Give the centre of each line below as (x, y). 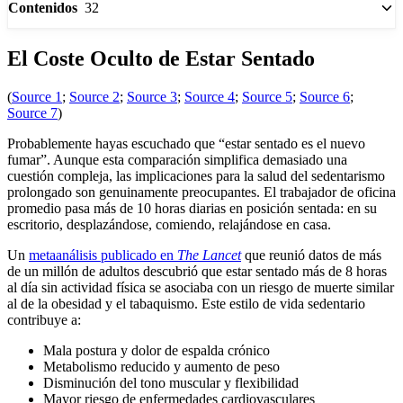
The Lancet (209, 255)
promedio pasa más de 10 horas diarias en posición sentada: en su (192, 208)
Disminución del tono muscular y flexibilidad (171, 382)
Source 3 (152, 96)
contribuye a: (44, 319)
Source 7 (32, 112)
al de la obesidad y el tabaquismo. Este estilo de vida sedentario (186, 303)
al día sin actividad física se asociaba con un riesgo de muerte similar (201, 287)
